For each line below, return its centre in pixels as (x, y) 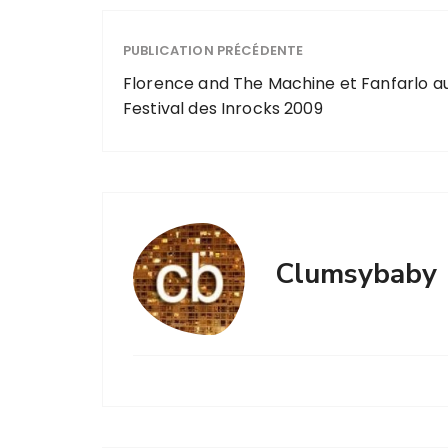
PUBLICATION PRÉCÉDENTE (213, 50)
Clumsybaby (356, 274)
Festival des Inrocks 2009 (223, 108)
